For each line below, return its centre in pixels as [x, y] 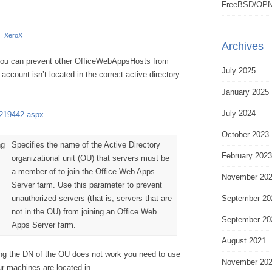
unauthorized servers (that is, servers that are [92, 198]
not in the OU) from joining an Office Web [84, 212]
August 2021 [244, 241]
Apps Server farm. [44, 225]
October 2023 [245, 134]
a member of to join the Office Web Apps [83, 172]
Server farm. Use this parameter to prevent [87, 185]
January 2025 [245, 92]
